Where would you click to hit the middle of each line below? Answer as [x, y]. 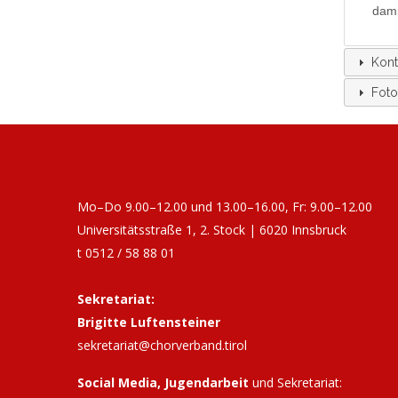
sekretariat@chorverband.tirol [162, 345]
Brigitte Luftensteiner [149, 322]
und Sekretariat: [295, 382]
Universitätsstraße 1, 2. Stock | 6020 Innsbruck [212, 230]
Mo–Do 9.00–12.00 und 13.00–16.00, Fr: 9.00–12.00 [225, 207]
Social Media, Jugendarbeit [163, 382]
